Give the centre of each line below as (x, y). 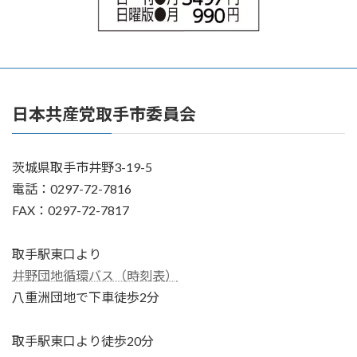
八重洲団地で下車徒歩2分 (86, 297)
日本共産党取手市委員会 (104, 113)
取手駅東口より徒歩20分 (83, 341)
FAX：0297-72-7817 (71, 210)
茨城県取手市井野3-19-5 (82, 167)
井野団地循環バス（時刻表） (95, 276)
